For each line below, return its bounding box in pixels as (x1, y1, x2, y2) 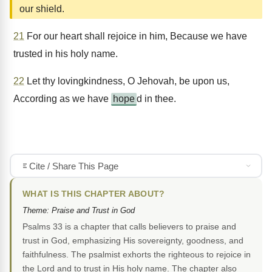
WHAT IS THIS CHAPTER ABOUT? (22, 189, 165, 199)
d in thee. (137, 93, 176, 104)
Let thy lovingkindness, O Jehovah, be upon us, (24, 76, 229, 86)
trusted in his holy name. (13, 49, 118, 59)
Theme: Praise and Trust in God (22, 206, 135, 216)
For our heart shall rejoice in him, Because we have (24, 31, 247, 41)
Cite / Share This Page (29, 160, 118, 171)
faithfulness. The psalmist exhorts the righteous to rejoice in (22, 250, 251, 260)
